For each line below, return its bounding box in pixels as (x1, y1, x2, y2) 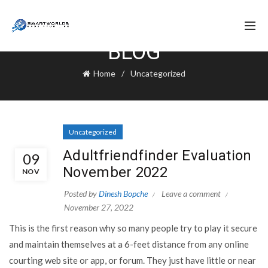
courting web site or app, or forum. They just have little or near (9, 255, 256, 266)
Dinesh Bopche (99, 188, 148, 199)
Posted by (64, 188, 99, 199)
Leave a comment (162, 188, 221, 199)
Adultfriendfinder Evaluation (63, 147, 252, 164)
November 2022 (63, 164, 167, 181)
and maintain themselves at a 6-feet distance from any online (9, 239, 249, 249)
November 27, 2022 (64, 202, 133, 212)
